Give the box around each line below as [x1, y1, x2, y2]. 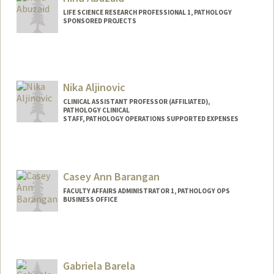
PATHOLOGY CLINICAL [62, 105, 130, 114]
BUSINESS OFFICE [62, 194, 117, 204]
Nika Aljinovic [62, 80, 125, 94]
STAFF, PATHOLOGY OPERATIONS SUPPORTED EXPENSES [62, 114, 239, 123]
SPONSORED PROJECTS [62, 17, 136, 26]
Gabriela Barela [62, 258, 135, 273]
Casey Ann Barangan [62, 169, 160, 183]
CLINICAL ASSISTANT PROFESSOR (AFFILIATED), [62, 97, 210, 106]
